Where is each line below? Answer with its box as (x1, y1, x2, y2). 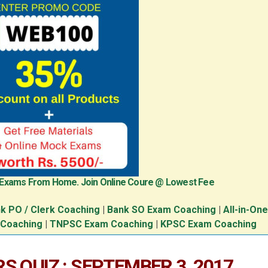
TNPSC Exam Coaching (49, 218, 153, 230)
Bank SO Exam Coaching (107, 204, 218, 216)
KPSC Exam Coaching (160, 218, 257, 230)
